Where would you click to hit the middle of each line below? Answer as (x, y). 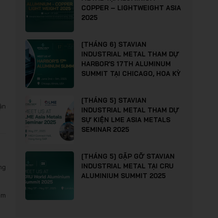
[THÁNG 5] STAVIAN (114, 100)
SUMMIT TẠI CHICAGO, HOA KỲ (131, 73)
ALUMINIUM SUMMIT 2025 (124, 176)
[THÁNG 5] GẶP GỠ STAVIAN (128, 156)
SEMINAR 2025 (105, 129)
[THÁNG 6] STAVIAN (114, 44)
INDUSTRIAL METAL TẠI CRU (127, 166)
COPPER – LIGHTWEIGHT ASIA (131, 8)
